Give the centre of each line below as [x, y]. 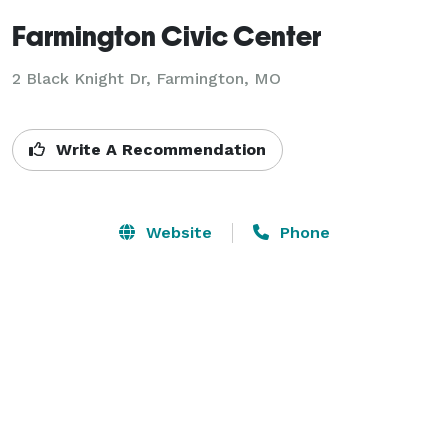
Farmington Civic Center [166, 35]
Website [176, 232]
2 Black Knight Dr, [84, 78]
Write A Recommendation [158, 149]
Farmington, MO [218, 78]
